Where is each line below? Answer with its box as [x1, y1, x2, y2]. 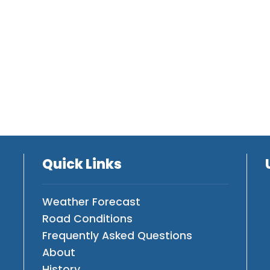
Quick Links [42, 154, 122, 174]
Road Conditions [42, 211, 133, 226]
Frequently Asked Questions [42, 228, 192, 243]
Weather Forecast [42, 194, 140, 209]
